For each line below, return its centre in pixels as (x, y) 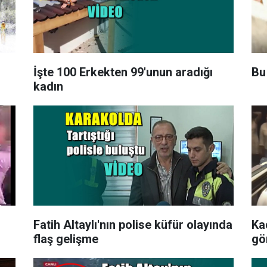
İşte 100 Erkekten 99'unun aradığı (123, 72)
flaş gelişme (66, 239)
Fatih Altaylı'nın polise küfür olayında (76, 224)
